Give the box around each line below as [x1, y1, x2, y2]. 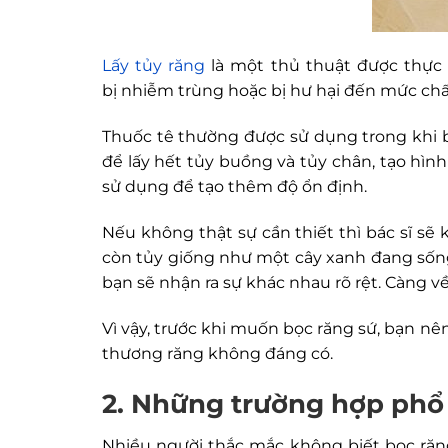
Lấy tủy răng [102, 55, 206, 76]
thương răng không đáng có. [102, 343, 333, 364]
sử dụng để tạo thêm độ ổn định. [102, 176, 367, 197]
